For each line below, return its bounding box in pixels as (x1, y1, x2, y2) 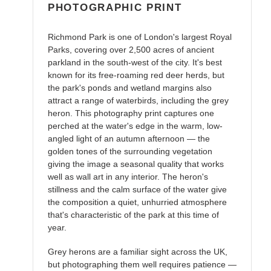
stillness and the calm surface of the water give (48, 184, 227, 194)
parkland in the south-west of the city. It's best (48, 57, 222, 67)
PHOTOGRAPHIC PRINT (48, 2, 182, 14)
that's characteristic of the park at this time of (48, 209, 219, 220)
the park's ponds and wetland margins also (48, 82, 212, 93)
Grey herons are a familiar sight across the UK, (48, 247, 227, 257)
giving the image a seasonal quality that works (48, 158, 224, 169)
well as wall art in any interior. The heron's (48, 171, 208, 181)
